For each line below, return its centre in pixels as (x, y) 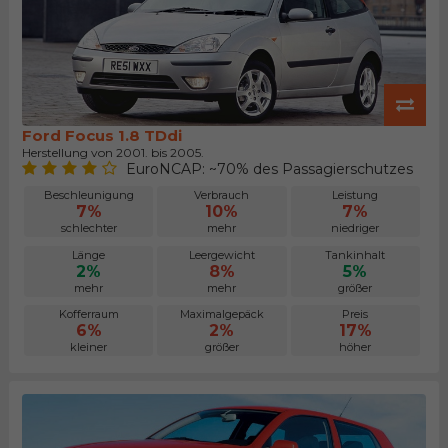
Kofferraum (88, 313)
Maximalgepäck (221, 313)
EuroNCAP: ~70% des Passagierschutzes (269, 169)
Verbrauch (222, 195)
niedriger (355, 228)
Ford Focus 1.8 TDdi (101, 136)
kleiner (89, 346)
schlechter (88, 228)
